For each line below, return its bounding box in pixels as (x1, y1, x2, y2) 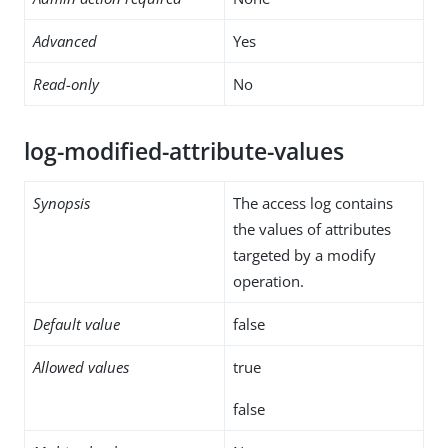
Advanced (33, 30, 97, 51)
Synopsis (33, 192, 90, 213)
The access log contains (233, 192, 393, 213)
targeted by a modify (233, 244, 376, 265)
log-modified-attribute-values (24, 135, 344, 167)
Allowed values (33, 356, 129, 377)
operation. (233, 270, 304, 291)
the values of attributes (233, 218, 391, 239)
